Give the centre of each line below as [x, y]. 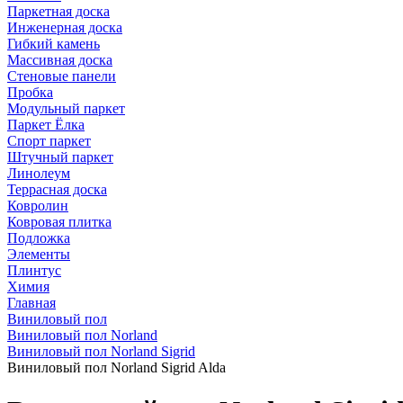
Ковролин [38, 206]
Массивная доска [60, 60]
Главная [31, 303]
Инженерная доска [65, 27]
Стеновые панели [62, 76]
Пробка [30, 92]
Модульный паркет [66, 108]
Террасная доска [57, 189]
